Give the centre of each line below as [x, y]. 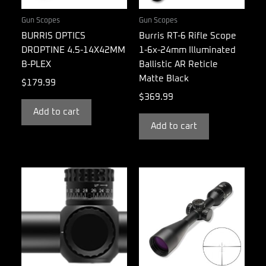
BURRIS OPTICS [53, 36]
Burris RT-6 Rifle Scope [188, 36]
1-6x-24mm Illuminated [187, 50]
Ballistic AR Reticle [178, 65]
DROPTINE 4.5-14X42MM [73, 50]
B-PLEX [36, 65]
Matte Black [164, 79]
